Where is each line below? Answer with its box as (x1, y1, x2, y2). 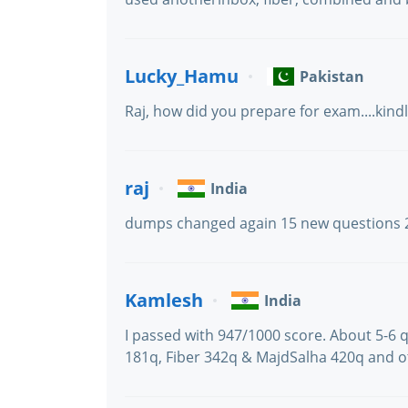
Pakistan (300, 66, 364, 87)
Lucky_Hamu (125, 64, 239, 88)
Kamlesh (125, 288, 203, 312)
